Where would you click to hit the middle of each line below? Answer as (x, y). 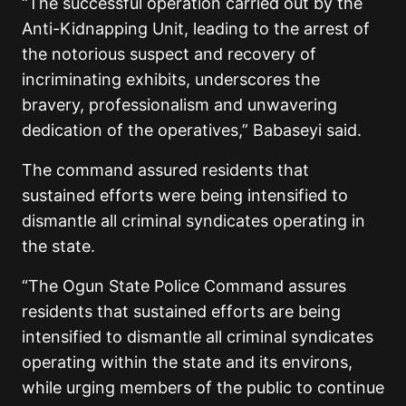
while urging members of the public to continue (203, 387)
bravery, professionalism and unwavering (179, 104)
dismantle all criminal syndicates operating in (193, 220)
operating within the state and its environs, (187, 362)
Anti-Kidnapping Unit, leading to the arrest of (196, 28)
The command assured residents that (165, 169)
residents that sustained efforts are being (181, 311)
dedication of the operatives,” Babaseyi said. (192, 130)
